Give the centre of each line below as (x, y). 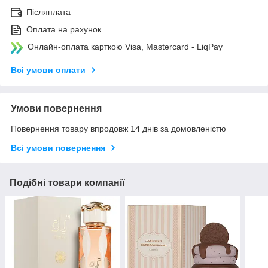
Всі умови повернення (58, 148)
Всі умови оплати (48, 70)
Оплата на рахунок (64, 30)
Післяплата (48, 12)
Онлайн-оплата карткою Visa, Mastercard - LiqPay (125, 47)
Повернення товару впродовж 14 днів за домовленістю (118, 129)
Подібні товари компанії (67, 183)
